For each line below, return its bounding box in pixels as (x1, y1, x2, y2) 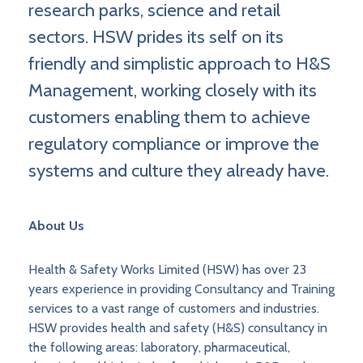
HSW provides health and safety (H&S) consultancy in (28, 320, 327, 336)
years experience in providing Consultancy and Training (28, 281, 335, 297)
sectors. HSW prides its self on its (28, 25, 284, 49)
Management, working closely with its (28, 79, 317, 102)
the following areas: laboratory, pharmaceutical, (28, 340, 290, 356)
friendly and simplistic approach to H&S (28, 52, 331, 75)
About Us (28, 218, 84, 234)
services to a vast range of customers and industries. (28, 301, 319, 317)
